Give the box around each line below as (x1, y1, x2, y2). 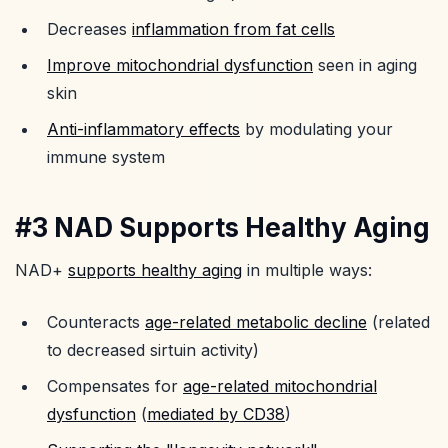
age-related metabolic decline (145, 311, 367, 332)
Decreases (47, 18, 132, 39)
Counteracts (47, 311, 145, 332)
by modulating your (240, 118, 393, 139)
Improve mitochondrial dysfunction (47, 54, 313, 75)
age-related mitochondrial (183, 375, 377, 396)
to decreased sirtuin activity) (47, 339, 259, 360)
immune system (47, 146, 165, 167)
